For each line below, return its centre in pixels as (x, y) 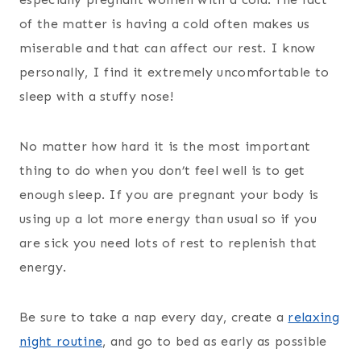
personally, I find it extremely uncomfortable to (174, 73)
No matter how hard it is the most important (165, 147)
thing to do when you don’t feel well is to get (162, 171)
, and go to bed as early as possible (215, 342)
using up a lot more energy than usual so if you (168, 219)
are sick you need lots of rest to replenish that (168, 243)
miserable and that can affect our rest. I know (168, 48)
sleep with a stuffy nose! (97, 97)
